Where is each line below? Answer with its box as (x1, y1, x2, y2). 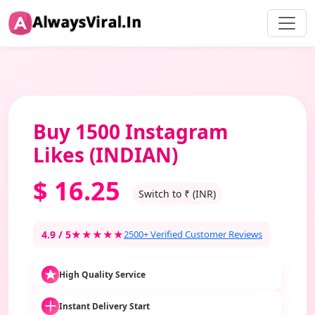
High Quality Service (59, 268, 146, 281)
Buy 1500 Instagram (33, 118, 229, 145)
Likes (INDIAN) (33, 141, 178, 168)
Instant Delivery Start (59, 300, 150, 312)
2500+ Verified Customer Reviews (124, 228, 262, 240)
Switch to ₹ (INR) (139, 186, 216, 200)
